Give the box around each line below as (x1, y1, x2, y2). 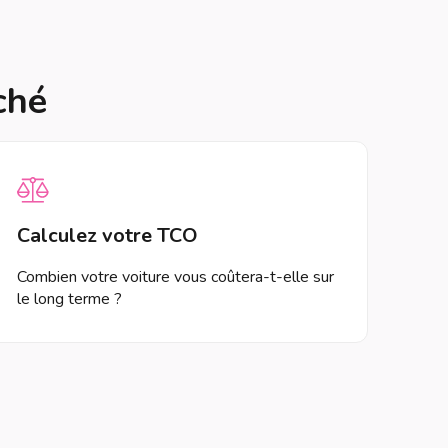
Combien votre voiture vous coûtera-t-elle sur (17, 266, 334, 288)
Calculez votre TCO (17, 222, 198, 249)
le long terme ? (17, 288, 122, 310)
